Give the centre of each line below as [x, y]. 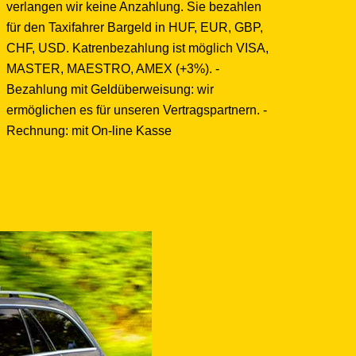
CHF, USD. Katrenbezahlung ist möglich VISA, [137, 48]
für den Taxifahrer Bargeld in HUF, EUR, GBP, [134, 27]
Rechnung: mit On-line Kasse [89, 130]
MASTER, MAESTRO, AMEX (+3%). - [112, 68]
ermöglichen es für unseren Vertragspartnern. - [136, 110]
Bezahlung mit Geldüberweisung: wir [110, 89]
